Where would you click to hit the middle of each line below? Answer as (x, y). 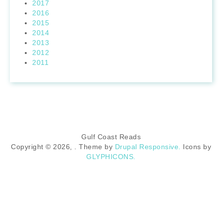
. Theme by (95, 146)
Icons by (196, 146)
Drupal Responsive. (148, 146)
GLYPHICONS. (111, 156)
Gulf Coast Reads (111, 137)
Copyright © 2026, (43, 146)
